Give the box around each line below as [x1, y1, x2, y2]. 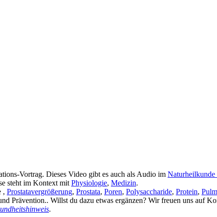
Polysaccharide [126, 187, 172, 196]
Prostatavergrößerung [7, 187, 72, 196]
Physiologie [71, 178, 107, 187]
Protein [176, 187, 198, 196]
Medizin [111, 178, 136, 187]
